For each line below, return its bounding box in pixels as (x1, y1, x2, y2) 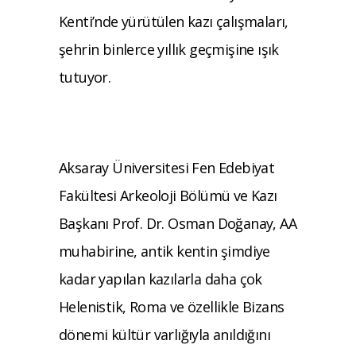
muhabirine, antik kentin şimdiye (59, 241, 270, 261)
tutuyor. (59, 67, 111, 87)
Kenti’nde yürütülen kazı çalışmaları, (59, 11, 288, 31)
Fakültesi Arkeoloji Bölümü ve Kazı (59, 185, 277, 205)
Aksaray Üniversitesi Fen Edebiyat (59, 157, 275, 177)
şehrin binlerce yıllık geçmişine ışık (59, 39, 279, 59)
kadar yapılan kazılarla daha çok (59, 269, 262, 288)
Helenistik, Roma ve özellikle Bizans (59, 296, 284, 316)
